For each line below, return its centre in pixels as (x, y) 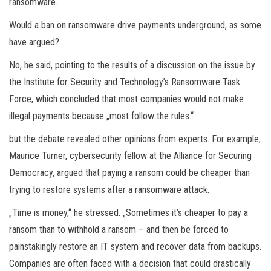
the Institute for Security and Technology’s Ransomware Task (125, 82)
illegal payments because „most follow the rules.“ (101, 116)
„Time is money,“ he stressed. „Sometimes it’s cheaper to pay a (129, 212)
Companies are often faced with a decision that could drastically (130, 263)
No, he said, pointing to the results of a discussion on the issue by (132, 65)
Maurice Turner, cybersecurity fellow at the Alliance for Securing (130, 155)
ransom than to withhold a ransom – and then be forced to (119, 229)
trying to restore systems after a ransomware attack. (109, 189)
